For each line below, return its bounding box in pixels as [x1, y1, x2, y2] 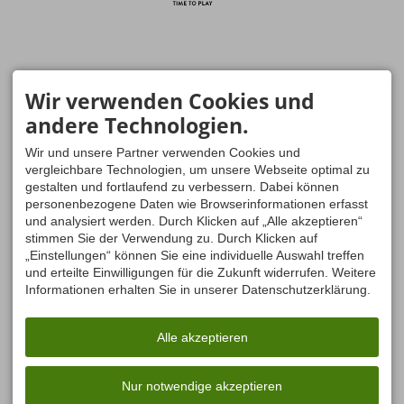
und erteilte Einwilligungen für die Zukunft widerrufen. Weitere [25, 265, 376, 280]
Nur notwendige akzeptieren [122, 379, 282, 394]
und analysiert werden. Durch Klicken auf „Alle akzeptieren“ [25, 214, 363, 229]
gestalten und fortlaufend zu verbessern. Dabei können [25, 179, 339, 195]
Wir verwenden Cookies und [25, 87, 315, 116]
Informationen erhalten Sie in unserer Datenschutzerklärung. [25, 282, 371, 298]
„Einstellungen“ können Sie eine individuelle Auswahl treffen [25, 248, 364, 263]
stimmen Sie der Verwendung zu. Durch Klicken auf [25, 231, 317, 246]
